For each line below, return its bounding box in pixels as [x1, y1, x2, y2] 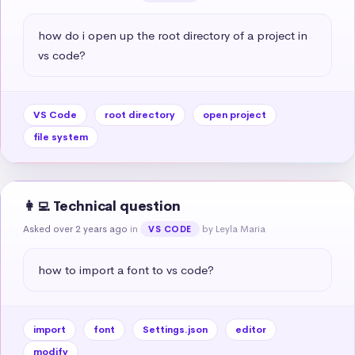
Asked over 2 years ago [23, 222, 128, 235]
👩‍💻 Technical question [23, 197, 181, 215]
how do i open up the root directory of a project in [38, 27, 307, 43]
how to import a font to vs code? [38, 261, 214, 277]
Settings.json [143, 323, 208, 336]
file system [33, 130, 88, 143]
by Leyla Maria [201, 222, 265, 235]
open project [203, 108, 266, 121]
